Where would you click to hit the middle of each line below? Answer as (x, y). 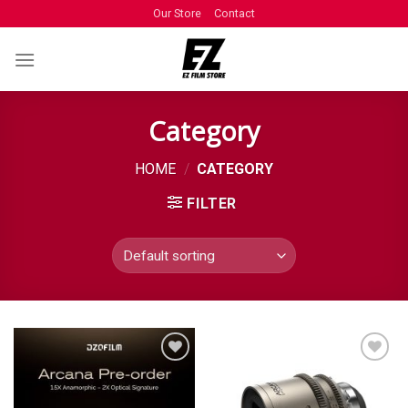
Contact (235, 13)
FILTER (212, 204)
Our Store (177, 13)
